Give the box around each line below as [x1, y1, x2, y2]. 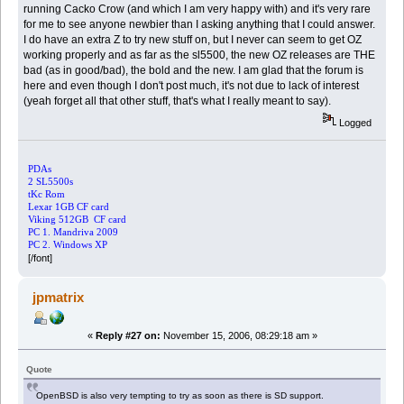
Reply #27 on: [95, 329, 161, 341]
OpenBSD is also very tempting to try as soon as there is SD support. [36, 390, 327, 400]
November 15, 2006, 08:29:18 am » [160, 329, 317, 341]
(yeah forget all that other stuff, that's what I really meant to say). [23, 95, 332, 108]
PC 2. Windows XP [27, 239, 107, 250]
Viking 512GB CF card [27, 214, 126, 225]
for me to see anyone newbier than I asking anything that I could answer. [23, 18, 376, 32]
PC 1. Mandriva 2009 [27, 226, 118, 237]
